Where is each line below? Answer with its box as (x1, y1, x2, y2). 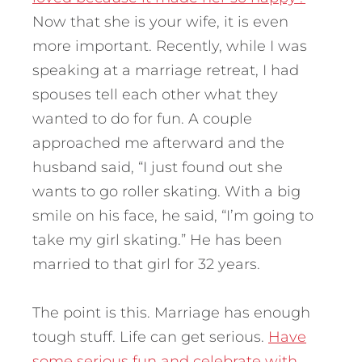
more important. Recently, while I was (32, 36, 307, 55)
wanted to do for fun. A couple (32, 109, 252, 128)
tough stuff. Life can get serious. (32, 327, 268, 346)
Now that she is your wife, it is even (32, 12, 288, 31)
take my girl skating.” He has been (32, 230, 282, 249)
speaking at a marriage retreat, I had (32, 61, 299, 79)
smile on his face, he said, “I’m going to (32, 206, 314, 225)
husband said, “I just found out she (32, 158, 283, 176)
